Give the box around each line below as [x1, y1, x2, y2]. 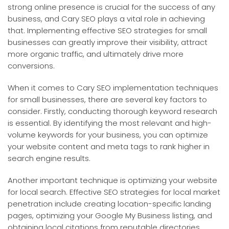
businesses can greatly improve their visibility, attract [8, 36, 208, 48]
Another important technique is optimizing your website [8, 174, 217, 186]
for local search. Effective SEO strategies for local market [8, 186, 220, 197]
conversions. [8, 60, 55, 71]
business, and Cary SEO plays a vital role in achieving [8, 13, 205, 24]
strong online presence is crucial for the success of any [8, 1, 215, 12]
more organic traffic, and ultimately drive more [8, 48, 184, 59]
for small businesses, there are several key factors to [8, 94, 207, 105]
